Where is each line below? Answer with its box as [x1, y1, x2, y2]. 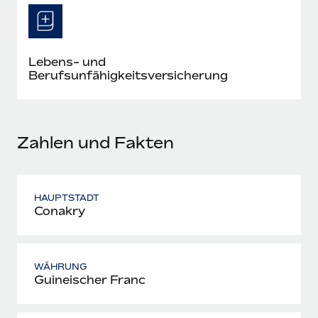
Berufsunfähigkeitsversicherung [28, 67, 228, 82]
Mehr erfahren [35, 1, 115, 16]
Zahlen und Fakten [17, 133, 174, 152]
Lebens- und [28, 54, 106, 69]
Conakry [34, 203, 85, 218]
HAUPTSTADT [34, 192, 100, 203]
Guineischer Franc [34, 272, 146, 287]
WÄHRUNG [34, 261, 88, 272]
